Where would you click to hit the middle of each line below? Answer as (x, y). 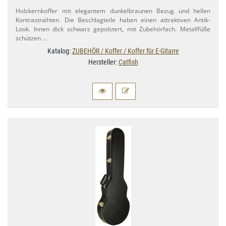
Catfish (128, 62)
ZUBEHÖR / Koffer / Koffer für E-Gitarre (125, 51)
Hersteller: (103, 62)
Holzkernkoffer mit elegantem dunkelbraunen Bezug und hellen (113, 11)
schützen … (31, 38)
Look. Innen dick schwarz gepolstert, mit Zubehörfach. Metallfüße (113, 29)
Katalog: (60, 51)
